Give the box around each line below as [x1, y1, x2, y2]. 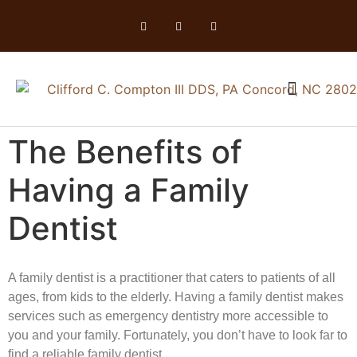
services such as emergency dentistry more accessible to [8, 309, 328, 323]
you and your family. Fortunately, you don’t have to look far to [8, 328, 347, 342]
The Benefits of [8, 132, 242, 171]
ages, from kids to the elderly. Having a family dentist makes [8, 290, 343, 304]
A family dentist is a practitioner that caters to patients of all [8, 271, 335, 284]
